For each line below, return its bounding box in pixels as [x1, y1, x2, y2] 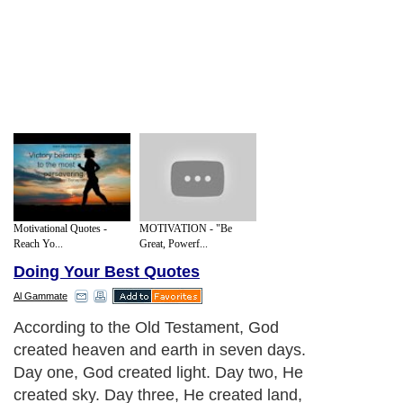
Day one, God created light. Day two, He [13, 363, 303, 382]
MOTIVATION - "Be [139, 221, 232, 235]
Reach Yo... [13, 237, 63, 250]
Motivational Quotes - [13, 221, 107, 235]
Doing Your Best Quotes [13, 263, 200, 282]
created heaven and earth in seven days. [13, 341, 306, 360]
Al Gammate [13, 291, 67, 302]
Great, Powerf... [139, 237, 208, 250]
